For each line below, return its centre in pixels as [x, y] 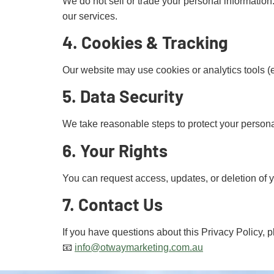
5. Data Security [123, 96]
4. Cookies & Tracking [145, 43]
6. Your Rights [115, 150]
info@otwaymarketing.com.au [139, 248]
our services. [90, 16]
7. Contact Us [113, 205]
